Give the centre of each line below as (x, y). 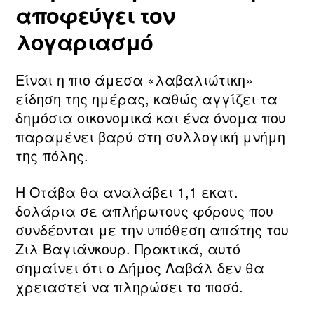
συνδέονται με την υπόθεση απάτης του (152, 229)
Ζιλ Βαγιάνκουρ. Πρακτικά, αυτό (128, 248)
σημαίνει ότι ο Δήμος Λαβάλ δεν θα (140, 267)
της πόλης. (52, 156)
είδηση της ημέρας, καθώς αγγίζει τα (146, 99)
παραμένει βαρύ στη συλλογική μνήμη (150, 137)
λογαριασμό (84, 42)
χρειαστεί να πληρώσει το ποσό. (129, 286)
